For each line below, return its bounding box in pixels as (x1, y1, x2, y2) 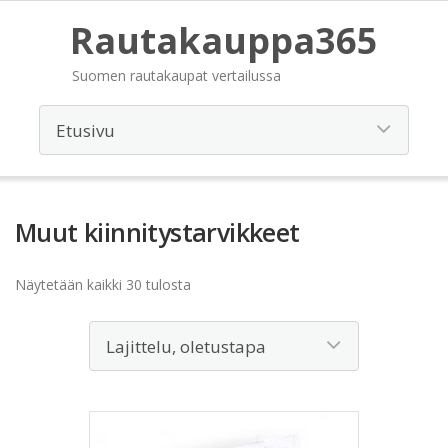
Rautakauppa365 (70, 16, 378, 65)
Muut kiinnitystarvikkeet (15, 215, 300, 249)
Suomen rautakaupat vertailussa (72, 66, 281, 85)
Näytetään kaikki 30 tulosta (15, 275, 191, 294)
